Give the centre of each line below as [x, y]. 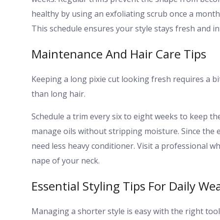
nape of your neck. [66, 161]
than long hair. [58, 94]
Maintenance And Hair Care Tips [119, 54]
